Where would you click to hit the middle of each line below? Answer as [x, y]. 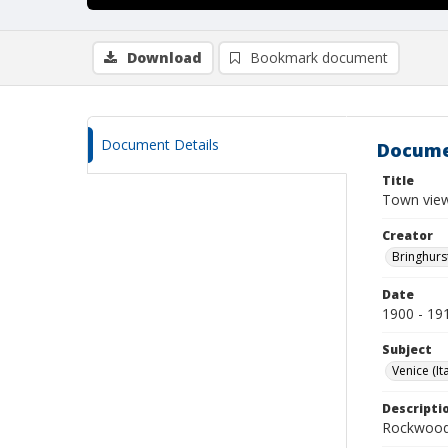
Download [164, 57]
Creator [407, 235]
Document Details [160, 144]
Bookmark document [319, 57]
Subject [407, 349]
